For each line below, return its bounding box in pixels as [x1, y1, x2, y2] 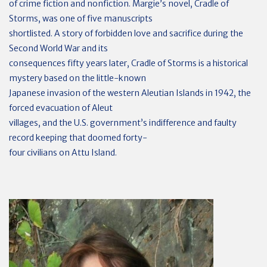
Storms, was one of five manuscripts [9, 13, 153, 24]
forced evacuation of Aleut [9, 103, 113, 113]
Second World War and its [9, 43, 108, 54]
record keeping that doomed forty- [9, 132, 147, 143]
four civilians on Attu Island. [9, 147, 117, 158]
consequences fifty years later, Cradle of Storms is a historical [9, 58, 248, 69]
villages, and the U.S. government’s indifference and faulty [9, 117, 237, 128]
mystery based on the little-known [9, 73, 146, 83]
